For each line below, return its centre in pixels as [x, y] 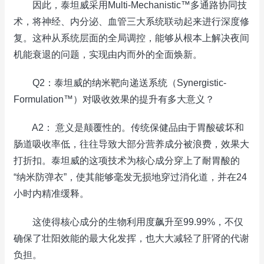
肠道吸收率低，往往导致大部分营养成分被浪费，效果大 [131, 144]
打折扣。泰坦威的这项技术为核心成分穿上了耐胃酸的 [127, 161]
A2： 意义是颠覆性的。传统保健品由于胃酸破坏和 [129, 128]
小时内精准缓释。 [51, 194]
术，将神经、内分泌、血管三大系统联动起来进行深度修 [131, 22]
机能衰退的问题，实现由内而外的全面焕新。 [108, 55]
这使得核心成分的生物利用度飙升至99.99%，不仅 [128, 222]
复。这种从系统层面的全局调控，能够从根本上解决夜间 [131, 38]
